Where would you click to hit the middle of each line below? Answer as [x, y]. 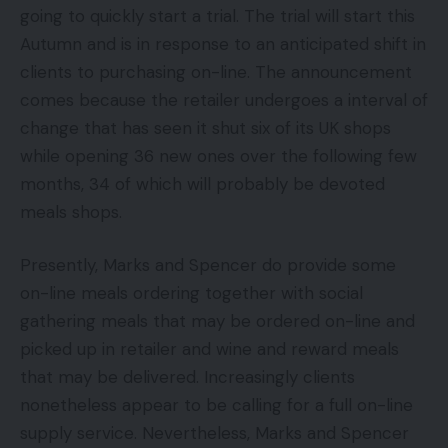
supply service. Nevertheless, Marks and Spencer [214, 433]
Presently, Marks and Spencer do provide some [208, 265]
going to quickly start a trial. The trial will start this [217, 15]
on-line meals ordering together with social [191, 293]
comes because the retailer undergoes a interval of [224, 99]
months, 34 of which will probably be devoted [202, 183]
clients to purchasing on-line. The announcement [216, 71]
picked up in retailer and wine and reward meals [209, 349]
